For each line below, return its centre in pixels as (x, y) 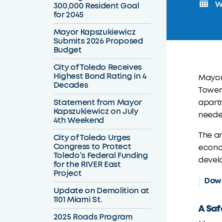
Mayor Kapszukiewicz (94, 32)
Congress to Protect (92, 146)
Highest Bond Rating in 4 (100, 76)
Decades (71, 85)
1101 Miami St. (78, 199)
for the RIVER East (87, 164)
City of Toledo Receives (98, 67)
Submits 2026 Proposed (98, 41)
